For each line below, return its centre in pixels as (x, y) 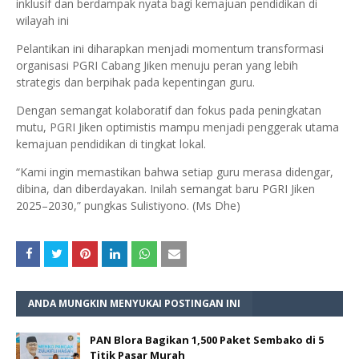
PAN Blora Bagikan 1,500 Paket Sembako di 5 (207, 340)
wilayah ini (42, 21)
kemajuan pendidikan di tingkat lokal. (111, 144)
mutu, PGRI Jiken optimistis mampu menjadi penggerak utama (177, 127)
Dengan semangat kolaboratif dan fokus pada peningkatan (169, 111)
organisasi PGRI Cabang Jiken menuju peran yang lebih (157, 66)
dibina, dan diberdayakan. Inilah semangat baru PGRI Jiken (165, 189)
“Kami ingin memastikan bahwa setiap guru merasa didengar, (175, 172)
